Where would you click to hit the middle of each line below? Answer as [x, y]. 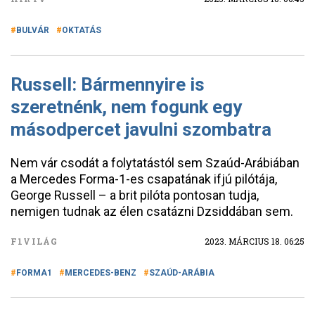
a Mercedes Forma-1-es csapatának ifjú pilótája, [144, 179]
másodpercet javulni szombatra [141, 129]
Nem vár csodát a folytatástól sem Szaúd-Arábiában [155, 163]
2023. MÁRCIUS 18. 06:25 [255, 241]
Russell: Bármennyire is [108, 84]
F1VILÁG [34, 241]
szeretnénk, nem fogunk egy [126, 107]
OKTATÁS [82, 30]
